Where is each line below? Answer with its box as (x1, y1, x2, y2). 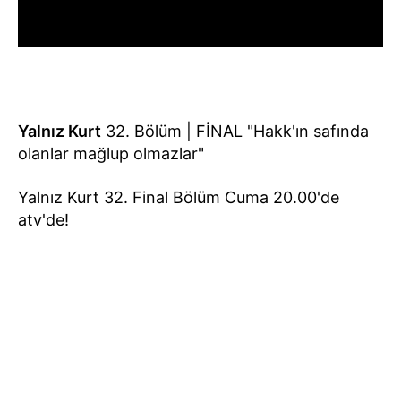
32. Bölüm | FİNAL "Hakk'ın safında (101, 121, 369, 141)
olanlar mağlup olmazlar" (18, 143, 204, 163)
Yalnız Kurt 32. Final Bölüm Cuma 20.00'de (18, 187, 339, 207)
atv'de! (18, 209, 69, 229)
